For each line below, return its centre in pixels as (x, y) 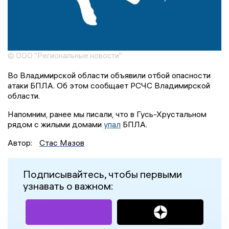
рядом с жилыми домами (56, 124)
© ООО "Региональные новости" (65, 55)
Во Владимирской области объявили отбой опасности (109, 75)
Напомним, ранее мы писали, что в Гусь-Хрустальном (107, 114)
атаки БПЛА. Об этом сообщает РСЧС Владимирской (109, 85)
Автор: (21, 142)
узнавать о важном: (68, 186)
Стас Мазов (62, 142)
